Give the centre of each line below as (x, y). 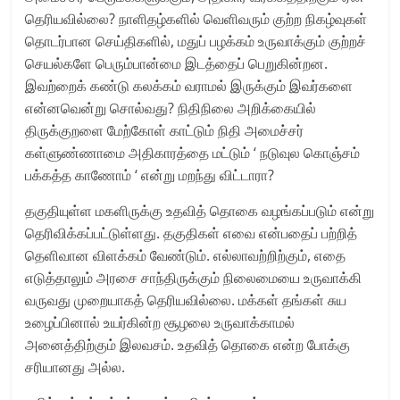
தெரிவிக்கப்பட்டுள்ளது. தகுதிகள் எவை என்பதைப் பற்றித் (192, 233)
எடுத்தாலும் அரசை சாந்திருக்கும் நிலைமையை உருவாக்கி (194, 277)
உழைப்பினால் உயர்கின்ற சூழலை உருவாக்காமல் (160, 322)
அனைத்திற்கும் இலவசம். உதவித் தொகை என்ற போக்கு (188, 344)
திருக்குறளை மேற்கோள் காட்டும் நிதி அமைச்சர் (165, 130)
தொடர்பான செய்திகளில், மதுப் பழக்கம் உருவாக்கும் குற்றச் (196, 41)
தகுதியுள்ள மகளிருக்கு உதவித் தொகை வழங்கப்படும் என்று (200, 210)
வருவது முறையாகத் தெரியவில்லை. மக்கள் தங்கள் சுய (186, 300)
